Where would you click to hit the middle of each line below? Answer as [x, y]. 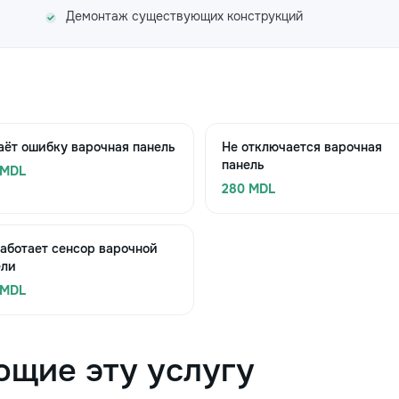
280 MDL [248, 189]
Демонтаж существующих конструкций [184, 16]
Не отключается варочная [302, 147]
